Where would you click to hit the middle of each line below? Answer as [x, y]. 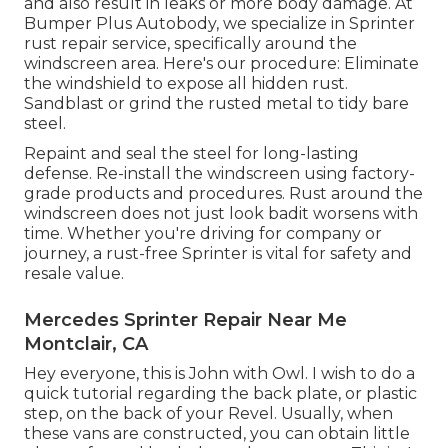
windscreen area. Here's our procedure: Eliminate [221, 63]
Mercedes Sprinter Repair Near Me [185, 319]
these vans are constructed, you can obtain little [217, 433]
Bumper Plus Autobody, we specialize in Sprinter [219, 23]
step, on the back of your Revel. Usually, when [208, 413]
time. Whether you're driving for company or [203, 233]
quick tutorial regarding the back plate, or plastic [220, 393]
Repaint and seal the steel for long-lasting [191, 153]
